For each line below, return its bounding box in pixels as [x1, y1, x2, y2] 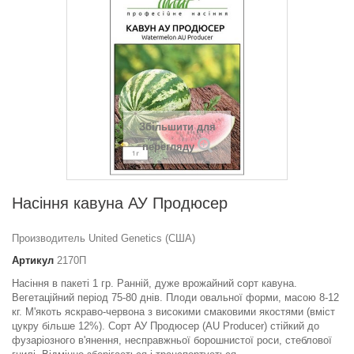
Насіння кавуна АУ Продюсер [12, 194, 228, 213]
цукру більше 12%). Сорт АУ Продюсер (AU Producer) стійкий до [12, 320, 319, 333]
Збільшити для [138, 121, 216, 134]
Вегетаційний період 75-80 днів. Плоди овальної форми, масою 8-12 [12, 292, 339, 304]
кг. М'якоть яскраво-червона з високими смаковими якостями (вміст [12, 306, 335, 318]
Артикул [12, 254, 54, 267]
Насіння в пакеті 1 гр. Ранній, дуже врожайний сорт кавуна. [12, 277, 297, 290]
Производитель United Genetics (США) [12, 232, 195, 245]
